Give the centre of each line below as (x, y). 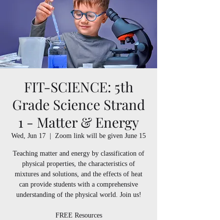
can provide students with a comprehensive (79, 185)
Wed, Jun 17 (28, 136)
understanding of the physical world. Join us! (79, 195)
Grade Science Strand (79, 105)
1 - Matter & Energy (79, 122)
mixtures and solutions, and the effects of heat (79, 174)
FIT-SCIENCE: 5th (79, 87)
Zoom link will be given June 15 (100, 136)
